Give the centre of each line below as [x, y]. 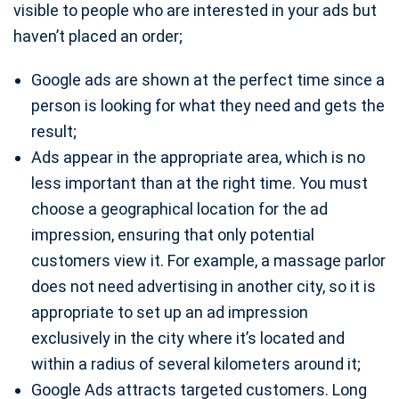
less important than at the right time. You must [199, 183]
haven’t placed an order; [98, 36]
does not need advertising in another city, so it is [204, 286]
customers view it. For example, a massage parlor [208, 261]
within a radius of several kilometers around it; [196, 364]
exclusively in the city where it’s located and [188, 338]
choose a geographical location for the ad [179, 209]
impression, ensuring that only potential [173, 235]
